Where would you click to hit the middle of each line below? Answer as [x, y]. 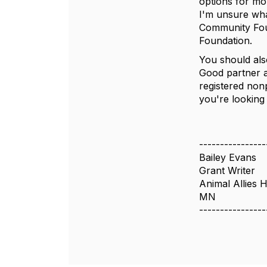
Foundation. [227, 41]
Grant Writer [227, 170]
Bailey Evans [228, 157]
